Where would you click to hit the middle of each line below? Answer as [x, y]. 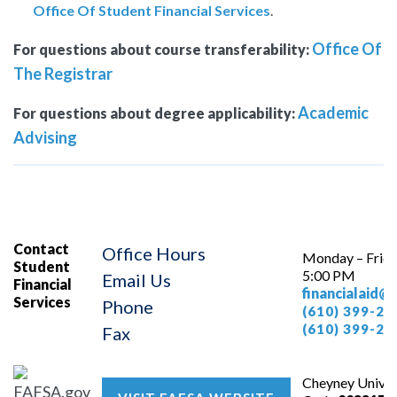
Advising [45, 138]
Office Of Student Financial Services [152, 11]
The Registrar [63, 74]
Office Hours [154, 254]
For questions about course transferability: [161, 50]
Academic [333, 113]
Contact [41, 249]
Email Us [136, 280]
